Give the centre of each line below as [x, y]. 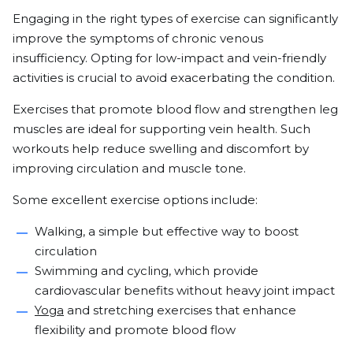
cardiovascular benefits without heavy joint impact [185, 290]
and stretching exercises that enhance [180, 310]
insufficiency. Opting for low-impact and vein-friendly [169, 58]
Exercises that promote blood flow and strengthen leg [175, 109]
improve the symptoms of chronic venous [138, 38]
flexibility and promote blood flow [135, 329]
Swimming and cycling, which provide [147, 270]
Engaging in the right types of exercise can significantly [175, 18]
